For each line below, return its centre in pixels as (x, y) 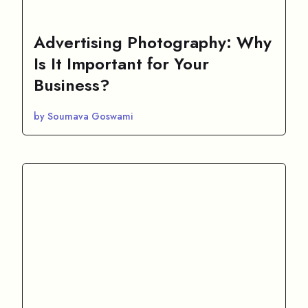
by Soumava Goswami (83, 116)
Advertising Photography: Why (153, 42)
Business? (72, 85)
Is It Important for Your (121, 63)
